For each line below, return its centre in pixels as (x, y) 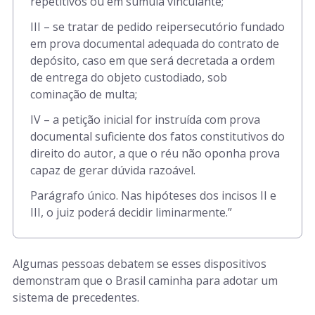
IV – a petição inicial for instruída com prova (145, 120)
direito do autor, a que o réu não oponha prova (155, 153)
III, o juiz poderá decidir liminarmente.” (131, 212)
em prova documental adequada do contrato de (155, 44)
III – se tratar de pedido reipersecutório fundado (157, 27)
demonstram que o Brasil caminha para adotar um (145, 281)
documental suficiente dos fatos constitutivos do (157, 136)
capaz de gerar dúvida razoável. (113, 170)
